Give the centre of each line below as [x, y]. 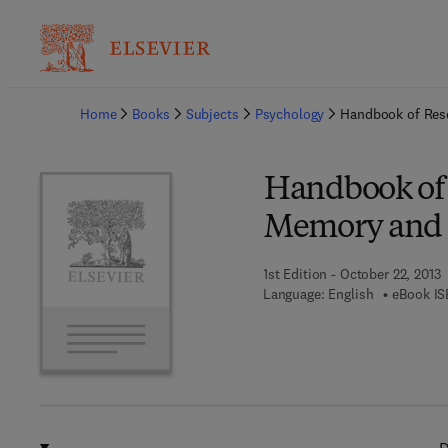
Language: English [318, 294]
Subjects [212, 114]
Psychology [289, 114]
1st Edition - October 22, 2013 [351, 274]
